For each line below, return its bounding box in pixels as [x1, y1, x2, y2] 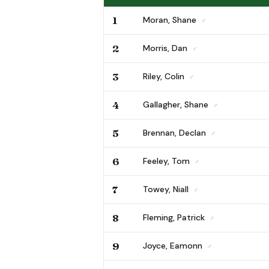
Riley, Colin [143, 70, 187, 82]
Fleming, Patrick [143, 211, 207, 223]
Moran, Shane [143, 14, 199, 25]
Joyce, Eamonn [143, 240, 205, 251]
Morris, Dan [143, 42, 190, 53]
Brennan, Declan [143, 127, 208, 138]
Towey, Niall [143, 183, 191, 195]
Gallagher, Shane [143, 98, 211, 110]
